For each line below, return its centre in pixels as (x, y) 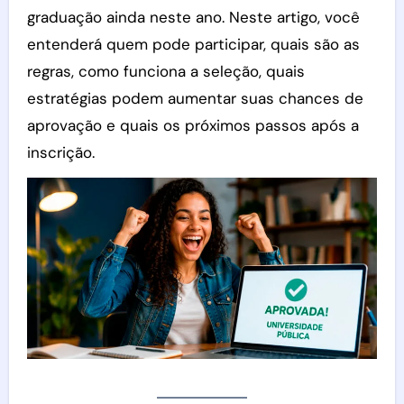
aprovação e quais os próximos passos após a (193, 125)
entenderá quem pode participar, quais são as (193, 44)
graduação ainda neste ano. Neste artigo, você (193, 17)
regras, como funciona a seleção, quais (165, 71)
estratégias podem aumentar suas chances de (195, 98)
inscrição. (60, 152)
